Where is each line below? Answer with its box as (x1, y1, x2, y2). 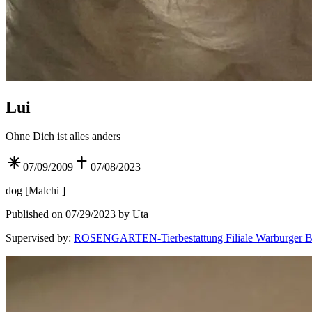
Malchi (29, 185, 62, 197)
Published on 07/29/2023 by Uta (6, 208, 148, 221)
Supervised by (6, 232, 68, 244)
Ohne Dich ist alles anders (6, 130, 120, 143)
